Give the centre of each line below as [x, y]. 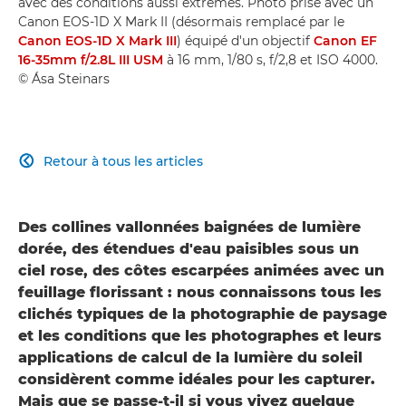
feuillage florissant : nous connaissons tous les [200, 292]
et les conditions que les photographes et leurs [200, 335]
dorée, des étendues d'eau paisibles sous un [188, 248]
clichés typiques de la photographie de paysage [203, 314]
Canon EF [345, 40]
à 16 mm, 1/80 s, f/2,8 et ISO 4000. [271, 59]
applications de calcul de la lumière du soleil [190, 357]
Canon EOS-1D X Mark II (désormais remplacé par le [181, 21]
